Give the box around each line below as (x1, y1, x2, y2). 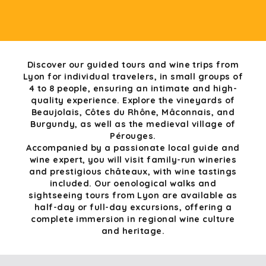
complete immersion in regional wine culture (31, 214, 235, 224)
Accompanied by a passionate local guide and (26, 142, 240, 153)
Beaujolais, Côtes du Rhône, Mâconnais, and (31, 107, 235, 118)
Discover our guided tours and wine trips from (27, 59, 239, 70)
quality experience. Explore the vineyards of (31, 95, 235, 106)
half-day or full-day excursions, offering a (34, 202, 232, 213)
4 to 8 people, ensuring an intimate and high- (28, 83, 237, 94)
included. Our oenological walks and (49, 178, 217, 189)
